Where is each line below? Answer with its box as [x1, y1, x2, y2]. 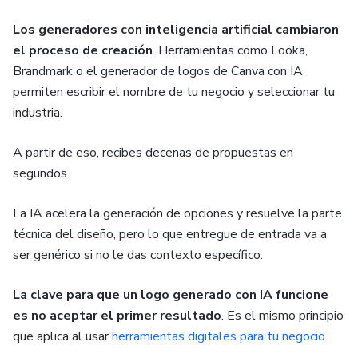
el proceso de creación [13, 42, 153, 60]
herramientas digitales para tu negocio [112, 328, 325, 346]
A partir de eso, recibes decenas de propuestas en [13, 144, 293, 162]
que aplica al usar [13, 328, 112, 346]
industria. [13, 104, 62, 122]
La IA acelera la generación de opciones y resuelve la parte [13, 205, 342, 223]
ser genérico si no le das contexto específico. [13, 246, 263, 265]
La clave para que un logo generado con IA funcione [13, 286, 328, 304]
